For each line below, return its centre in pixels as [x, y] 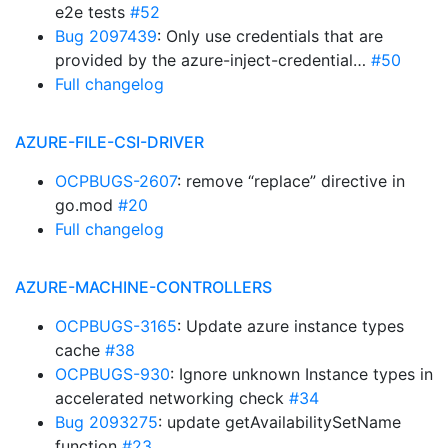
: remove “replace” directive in [291, 181]
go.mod [86, 205]
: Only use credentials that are [270, 36]
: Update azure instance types [290, 326]
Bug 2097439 [106, 36]
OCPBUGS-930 [112, 374]
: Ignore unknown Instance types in [301, 374]
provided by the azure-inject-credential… [213, 60]
